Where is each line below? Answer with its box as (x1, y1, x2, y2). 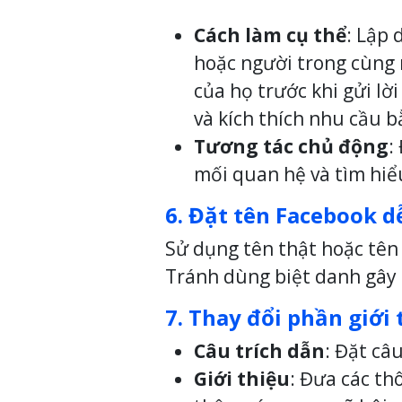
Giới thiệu (194, 366, 290, 392)
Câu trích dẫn (194, 338, 325, 364)
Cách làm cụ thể (194, 22, 346, 48)
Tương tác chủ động (194, 134, 389, 160)
